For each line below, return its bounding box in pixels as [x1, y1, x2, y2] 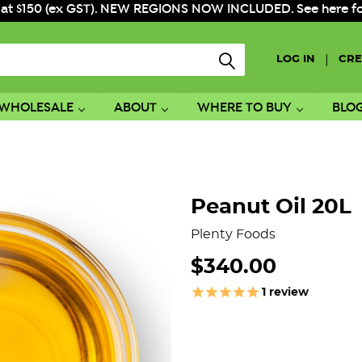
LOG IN [276, 54, 315, 65]
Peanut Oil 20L [191, 196, 351, 217]
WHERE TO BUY [196, 99, 292, 116]
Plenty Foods [191, 227, 276, 241]
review [266, 286, 309, 298]
